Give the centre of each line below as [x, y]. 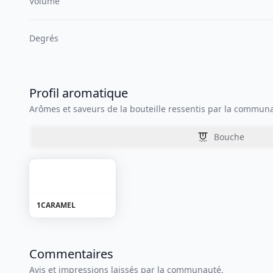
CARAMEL [58, 205]
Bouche [229, 137]
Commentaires [71, 254]
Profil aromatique [79, 93]
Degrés [44, 38]
